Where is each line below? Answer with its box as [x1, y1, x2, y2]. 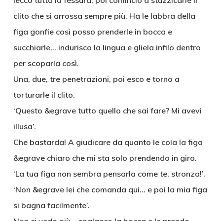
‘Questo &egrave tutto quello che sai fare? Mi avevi [13, 106, 202, 115]
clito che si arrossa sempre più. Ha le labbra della [13, 11, 195, 21]
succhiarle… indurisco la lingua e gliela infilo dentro [13, 42, 201, 52]
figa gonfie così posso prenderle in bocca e [13, 27, 172, 37]
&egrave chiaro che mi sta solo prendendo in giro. [13, 153, 197, 163]
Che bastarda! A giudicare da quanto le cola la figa [13, 137, 203, 147]
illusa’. [13, 121, 36, 131]
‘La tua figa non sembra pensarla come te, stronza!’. [13, 169, 205, 179]
